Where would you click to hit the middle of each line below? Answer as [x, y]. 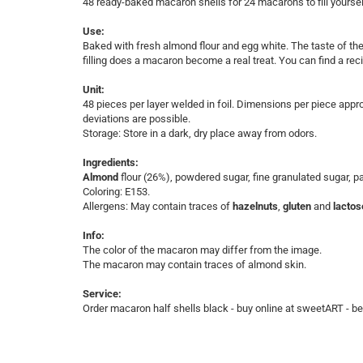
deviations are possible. [137, 119]
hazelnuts [255, 206]
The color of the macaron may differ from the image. [202, 250]
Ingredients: [111, 162]
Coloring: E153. [116, 192]
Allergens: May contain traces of [158, 206]
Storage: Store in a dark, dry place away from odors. [200, 133]
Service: [102, 294]
